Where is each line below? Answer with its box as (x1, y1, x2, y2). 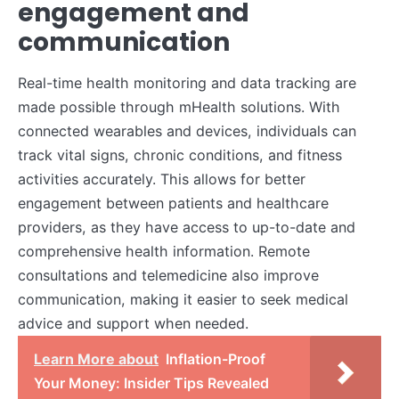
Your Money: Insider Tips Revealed (34, 374, 269, 393)
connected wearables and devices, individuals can (18, 122, 356, 141)
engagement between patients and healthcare (18, 194, 329, 213)
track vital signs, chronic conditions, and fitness (18, 146, 342, 165)
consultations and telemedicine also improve (18, 266, 319, 285)
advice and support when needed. (18, 314, 248, 333)
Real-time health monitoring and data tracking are (18, 74, 356, 93)
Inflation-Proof (166, 350, 265, 369)
